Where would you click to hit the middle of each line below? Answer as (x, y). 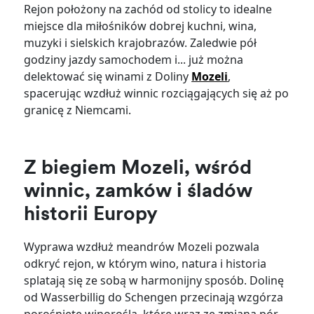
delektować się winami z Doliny (108, 77)
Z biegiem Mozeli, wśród (138, 169)
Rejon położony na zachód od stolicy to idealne (148, 9)
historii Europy (91, 216)
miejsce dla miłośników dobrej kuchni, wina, (141, 26)
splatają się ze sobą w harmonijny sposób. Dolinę (154, 281)
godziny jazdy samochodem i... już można (134, 60)
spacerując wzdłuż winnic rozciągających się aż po (157, 94)
